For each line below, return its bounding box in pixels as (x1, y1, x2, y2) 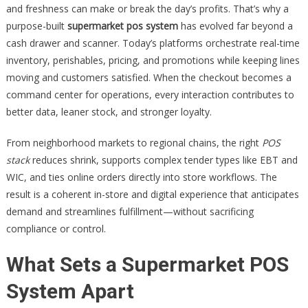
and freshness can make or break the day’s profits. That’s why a (5, 2, 289, 15)
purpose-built (5, 19, 67, 32)
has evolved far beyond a (177, 19, 293, 32)
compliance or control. (5, 222, 106, 235)
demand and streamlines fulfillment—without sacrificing (5, 205, 254, 218)
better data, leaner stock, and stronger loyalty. (5, 105, 212, 118)
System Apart (5, 279, 134, 303)
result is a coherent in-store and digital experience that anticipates (5, 188, 299, 201)
